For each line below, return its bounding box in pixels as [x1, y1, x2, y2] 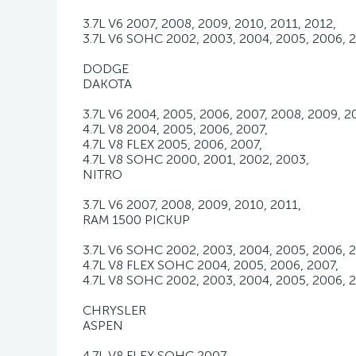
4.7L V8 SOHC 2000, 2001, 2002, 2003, [83, 152, 309, 167]
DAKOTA [83, 76, 132, 91]
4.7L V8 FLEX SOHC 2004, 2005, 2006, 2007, [83, 257, 339, 273]
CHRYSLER [83, 303, 146, 318]
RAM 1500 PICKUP [83, 212, 190, 227]
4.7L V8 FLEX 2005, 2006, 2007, [83, 137, 262, 152]
